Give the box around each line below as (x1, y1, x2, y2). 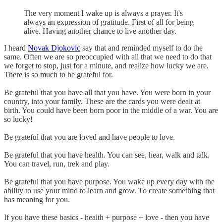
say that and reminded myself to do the (80, 44, 203, 53)
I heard (4, 44, 28, 53)
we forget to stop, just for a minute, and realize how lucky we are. (4, 61, 209, 70)
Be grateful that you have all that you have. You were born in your (4, 88, 211, 97)
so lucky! (4, 115, 33, 124)
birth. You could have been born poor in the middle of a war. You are (4, 106, 218, 115)
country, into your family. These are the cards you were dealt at (4, 97, 200, 106)
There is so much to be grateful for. (4, 70, 113, 79)
